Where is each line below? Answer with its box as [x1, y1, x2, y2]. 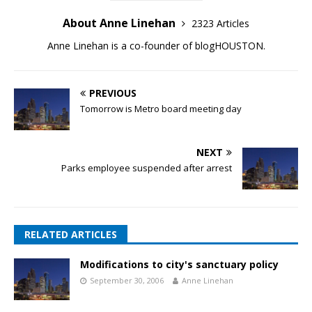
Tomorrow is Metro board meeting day [80, 102, 242, 115]
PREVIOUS [89, 86, 136, 100]
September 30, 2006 [90, 275, 164, 286]
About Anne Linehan [63, 15, 178, 31]
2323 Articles [192, 16, 249, 30]
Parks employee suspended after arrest [61, 161, 232, 174]
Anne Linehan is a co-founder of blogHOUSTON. [47, 38, 265, 52]
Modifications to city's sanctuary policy [80, 258, 279, 272]
